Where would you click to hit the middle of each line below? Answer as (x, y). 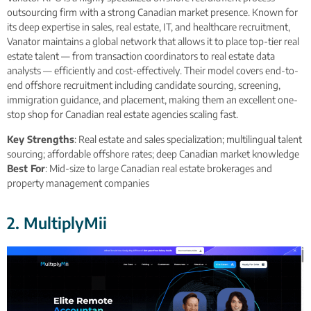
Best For (26, 168)
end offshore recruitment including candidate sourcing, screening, (144, 85)
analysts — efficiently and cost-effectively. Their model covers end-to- (153, 71)
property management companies (78, 183)
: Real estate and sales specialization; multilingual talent (188, 139)
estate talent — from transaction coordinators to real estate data (141, 56)
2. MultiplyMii (57, 223)
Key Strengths (41, 139)
